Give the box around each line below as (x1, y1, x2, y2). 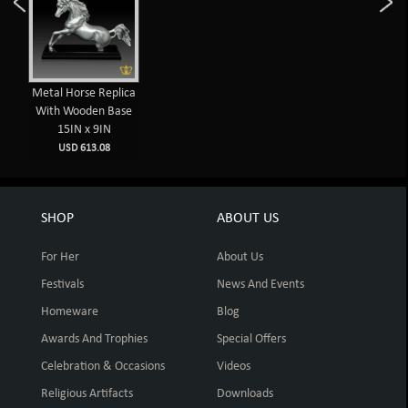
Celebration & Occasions (41, 359, 165, 373)
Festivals (41, 277, 84, 291)
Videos (216, 359, 250, 373)
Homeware (41, 304, 98, 319)
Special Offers (216, 331, 286, 346)
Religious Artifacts (41, 386, 133, 401)
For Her (41, 250, 79, 264)
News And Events (216, 277, 304, 291)
